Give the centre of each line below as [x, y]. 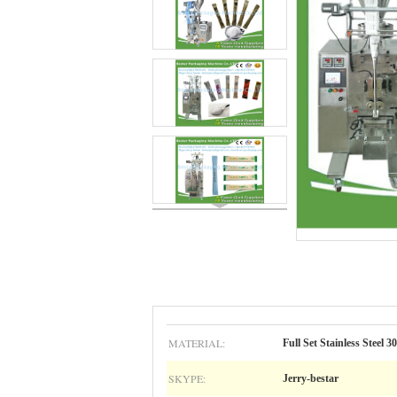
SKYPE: [187, 378]
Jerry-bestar [311, 378]
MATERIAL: [197, 343]
